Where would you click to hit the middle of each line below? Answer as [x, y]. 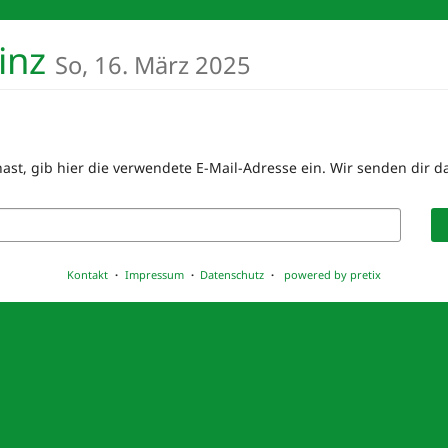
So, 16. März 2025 [153, 65]
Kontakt [88, 274]
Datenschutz [232, 274]
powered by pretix [332, 274]
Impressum [154, 274]
